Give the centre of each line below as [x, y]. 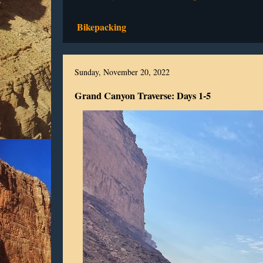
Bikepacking [102, 27]
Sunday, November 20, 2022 [122, 72]
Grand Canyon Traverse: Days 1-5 [143, 96]
